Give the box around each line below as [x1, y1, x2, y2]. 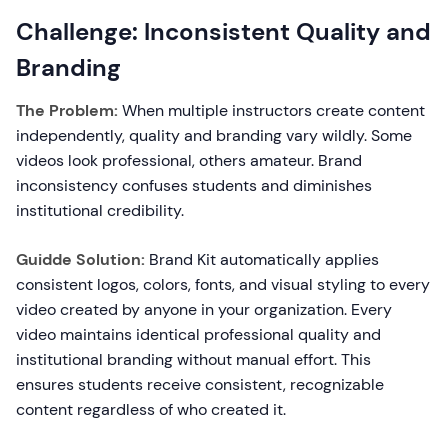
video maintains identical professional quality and [16, 324, 381, 345]
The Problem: [16, 100, 118, 121]
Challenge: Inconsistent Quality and [16, 16, 431, 47]
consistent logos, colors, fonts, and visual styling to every [16, 274, 430, 295]
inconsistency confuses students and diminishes [16, 175, 372, 196]
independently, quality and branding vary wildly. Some [16, 125, 412, 146]
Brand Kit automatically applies [145, 249, 379, 270]
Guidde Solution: [16, 249, 145, 270]
